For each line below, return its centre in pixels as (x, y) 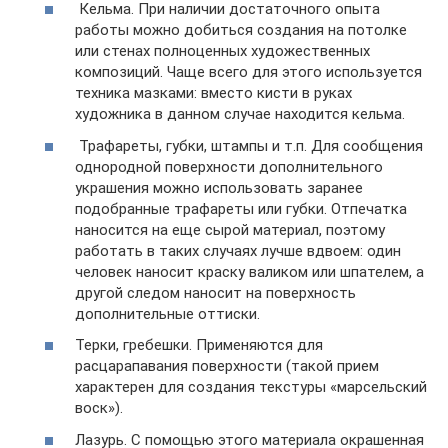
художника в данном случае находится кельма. (240, 114)
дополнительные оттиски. (167, 313)
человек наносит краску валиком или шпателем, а (249, 271)
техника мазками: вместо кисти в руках (213, 93)
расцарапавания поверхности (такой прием (227, 366)
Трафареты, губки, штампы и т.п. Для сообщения (249, 145)
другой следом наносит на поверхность (215, 292)
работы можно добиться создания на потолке (241, 30)
